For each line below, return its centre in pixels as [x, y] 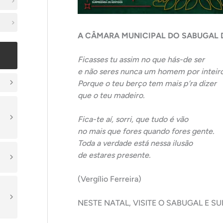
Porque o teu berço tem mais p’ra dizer [147, 83]
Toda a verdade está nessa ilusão [135, 143]
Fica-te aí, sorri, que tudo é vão [133, 119]
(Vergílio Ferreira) [110, 179]
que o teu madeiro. [111, 95]
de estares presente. [114, 155]
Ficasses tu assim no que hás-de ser [141, 59]
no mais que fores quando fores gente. [146, 131]
